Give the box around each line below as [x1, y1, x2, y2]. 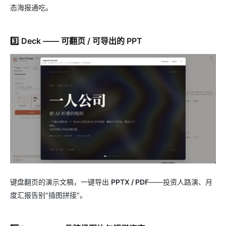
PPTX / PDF [111, 178, 149, 187]
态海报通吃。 [10, 3, 52, 12]
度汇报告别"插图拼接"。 [10, 191, 87, 200]
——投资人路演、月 [149, 178, 212, 187]
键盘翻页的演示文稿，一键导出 [10, 178, 111, 187]
